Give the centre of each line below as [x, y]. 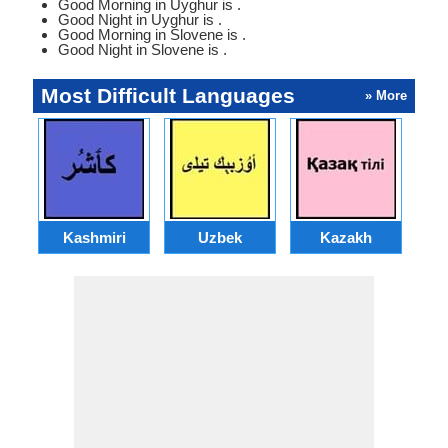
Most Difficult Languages [168, 95]
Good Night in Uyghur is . [140, 19]
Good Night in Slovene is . [142, 49]
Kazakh [346, 237]
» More [386, 95]
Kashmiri [94, 237]
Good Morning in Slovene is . [152, 34]
